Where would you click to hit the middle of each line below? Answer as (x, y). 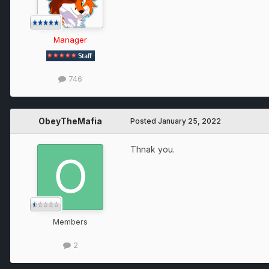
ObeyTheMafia (70, 121)
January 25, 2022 (189, 121)
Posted (144, 121)
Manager (70, 39)
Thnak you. (153, 149)
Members (70, 221)
